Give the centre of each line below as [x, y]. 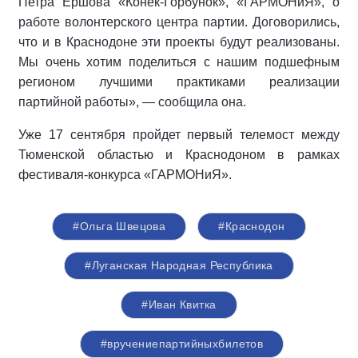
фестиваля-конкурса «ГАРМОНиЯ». [125, 175]
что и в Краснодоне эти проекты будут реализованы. [179, 42]
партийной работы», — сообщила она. [132, 102]
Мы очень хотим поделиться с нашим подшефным [179, 62]
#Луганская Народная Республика [179, 265]
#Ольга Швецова [119, 226]
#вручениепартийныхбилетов [182, 344]
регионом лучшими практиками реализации [179, 82]
